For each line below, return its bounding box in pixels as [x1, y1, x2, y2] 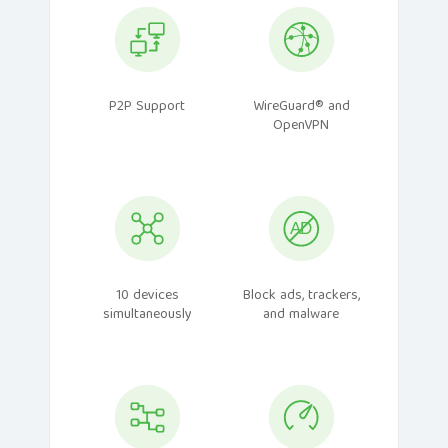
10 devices [115, 283, 179, 308]
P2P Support [109, 94, 185, 119]
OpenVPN [273, 113, 329, 138]
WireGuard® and [252, 94, 350, 119]
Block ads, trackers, [242, 283, 360, 308]
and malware [263, 302, 339, 327]
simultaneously [102, 302, 192, 327]
